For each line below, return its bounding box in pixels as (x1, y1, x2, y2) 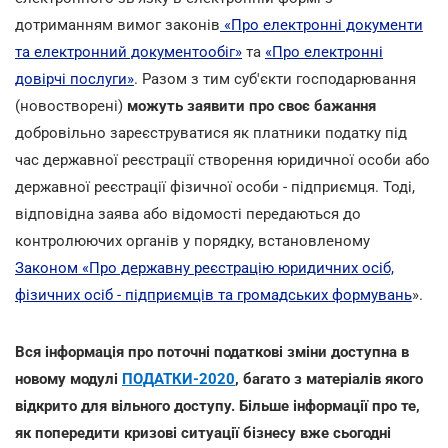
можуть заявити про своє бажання (123, 96, 376, 115)
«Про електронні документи (220, 15, 423, 34)
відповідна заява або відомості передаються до (15, 204, 361, 223)
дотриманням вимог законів (15, 15, 220, 34)
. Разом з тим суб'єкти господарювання (134, 69, 416, 88)
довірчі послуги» (15, 69, 134, 88)
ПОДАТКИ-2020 (122, 369, 235, 388)
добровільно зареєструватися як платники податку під (15, 123, 407, 142)
